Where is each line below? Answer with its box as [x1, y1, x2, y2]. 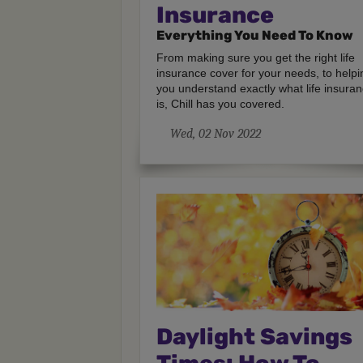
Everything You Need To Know [156, 27, 354, 43]
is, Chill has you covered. [156, 96, 285, 110]
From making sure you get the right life [156, 50, 356, 64]
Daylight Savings [156, 322, 353, 350]
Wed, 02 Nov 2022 [170, 126, 262, 141]
